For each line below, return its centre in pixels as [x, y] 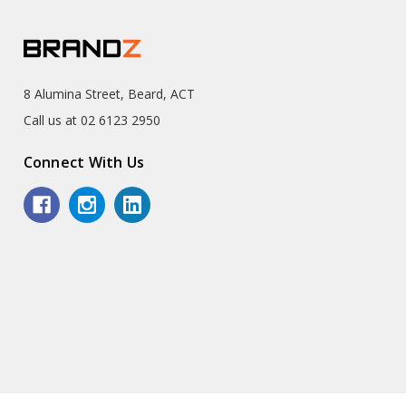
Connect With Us [84, 162]
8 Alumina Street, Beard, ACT [109, 94]
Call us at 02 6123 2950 [92, 121]
